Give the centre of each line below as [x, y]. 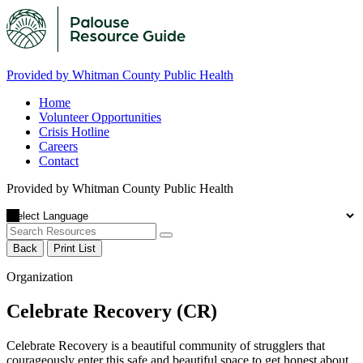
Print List [75, 248]
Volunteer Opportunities [100, 117]
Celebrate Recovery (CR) [112, 311]
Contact [59, 161]
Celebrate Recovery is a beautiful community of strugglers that [166, 345]
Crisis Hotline [74, 132]
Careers [58, 146]
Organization [40, 277]
